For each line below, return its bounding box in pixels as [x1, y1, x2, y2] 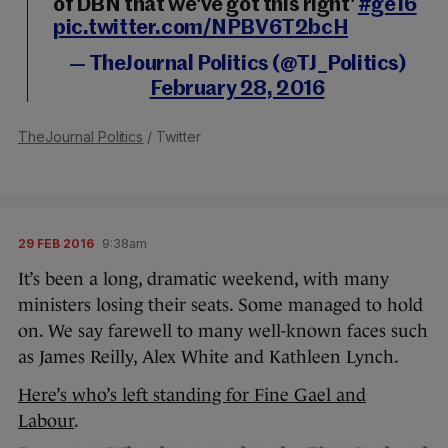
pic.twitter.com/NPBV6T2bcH [53, 17, 349, 39]
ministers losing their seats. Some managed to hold [18, 294, 423, 315]
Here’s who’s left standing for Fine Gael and [18, 384, 366, 405]
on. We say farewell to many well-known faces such [18, 320, 428, 341]
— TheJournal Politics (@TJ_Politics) [68, 53, 406, 75]
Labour [18, 410, 74, 431]
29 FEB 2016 [18, 235, 94, 251]
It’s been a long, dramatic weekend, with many [18, 268, 389, 289]
